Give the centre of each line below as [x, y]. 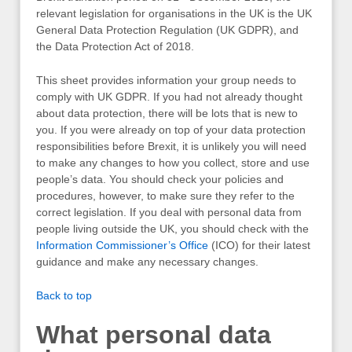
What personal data [154, 335]
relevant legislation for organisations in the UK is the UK [174, 13]
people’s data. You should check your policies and [160, 180]
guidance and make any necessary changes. [147, 262]
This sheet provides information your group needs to [166, 81]
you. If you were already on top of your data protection [171, 130]
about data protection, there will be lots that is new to [167, 114]
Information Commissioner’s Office [122, 246]
